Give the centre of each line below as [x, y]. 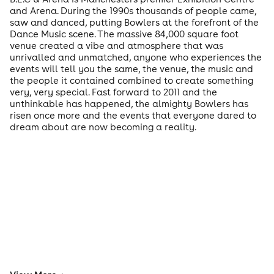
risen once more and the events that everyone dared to [133, 115]
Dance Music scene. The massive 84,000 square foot [124, 34]
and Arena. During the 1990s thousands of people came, [133, 10]
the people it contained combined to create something [131, 80]
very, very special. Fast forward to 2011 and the [113, 92]
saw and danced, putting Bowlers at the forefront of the [134, 22]
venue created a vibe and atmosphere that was [117, 45]
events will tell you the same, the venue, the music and [131, 68]
